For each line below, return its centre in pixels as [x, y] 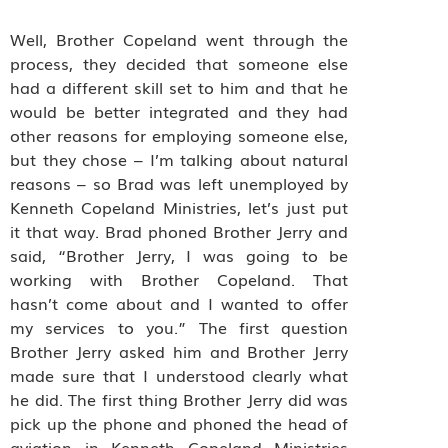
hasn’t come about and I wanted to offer [179, 302]
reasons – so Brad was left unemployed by [179, 182]
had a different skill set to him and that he [179, 86]
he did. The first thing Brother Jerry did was [179, 398]
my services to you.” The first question [179, 326]
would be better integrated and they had [179, 110]
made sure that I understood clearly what [179, 374]
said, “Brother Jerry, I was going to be [179, 254]
